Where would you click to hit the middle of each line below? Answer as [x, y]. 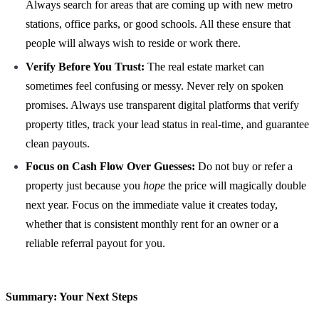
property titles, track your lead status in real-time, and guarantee [167, 124]
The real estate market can [204, 66]
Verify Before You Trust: [85, 66]
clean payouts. [58, 143]
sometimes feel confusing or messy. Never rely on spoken [155, 85]
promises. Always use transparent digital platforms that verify [162, 105]
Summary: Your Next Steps [72, 297]
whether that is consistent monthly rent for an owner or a [152, 224]
